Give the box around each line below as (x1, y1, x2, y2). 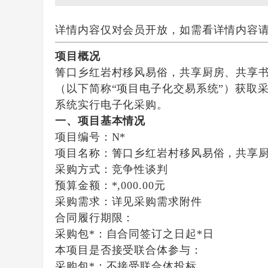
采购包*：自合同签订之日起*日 (55, 228, 214, 240)
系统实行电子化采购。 (55, 99, 168, 111)
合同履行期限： (55, 212, 135, 224)
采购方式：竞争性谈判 (55, 163, 168, 175)
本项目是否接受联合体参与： (55, 244, 202, 256)
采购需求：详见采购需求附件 (55, 196, 202, 208)
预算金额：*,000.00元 (55, 179, 166, 191)
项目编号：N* (55, 131, 126, 143)
